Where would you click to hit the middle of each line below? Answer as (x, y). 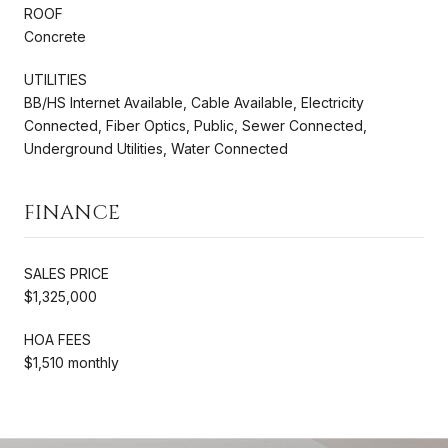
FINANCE (72, 212)
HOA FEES (57, 339)
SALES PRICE (66, 273)
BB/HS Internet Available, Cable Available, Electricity (194, 102)
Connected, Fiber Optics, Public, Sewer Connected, (195, 125)
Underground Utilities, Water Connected (156, 148)
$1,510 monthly (71, 362)
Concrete (55, 36)
